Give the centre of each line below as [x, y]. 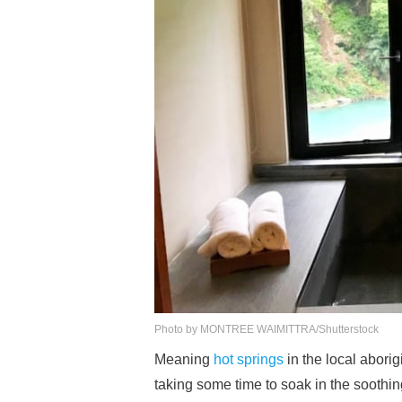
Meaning [184, 359]
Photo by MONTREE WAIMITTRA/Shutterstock [267, 329]
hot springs [249, 359]
